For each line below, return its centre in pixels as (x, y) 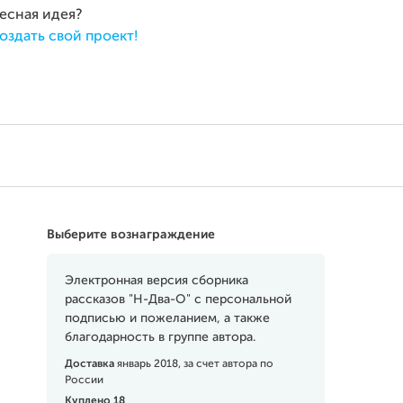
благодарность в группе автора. (160, 337)
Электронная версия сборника (156, 281)
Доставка (90, 364)
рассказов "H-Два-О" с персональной (178, 300)
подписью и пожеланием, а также (167, 318)
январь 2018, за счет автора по (195, 364)
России (84, 381)
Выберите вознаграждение (130, 235)
